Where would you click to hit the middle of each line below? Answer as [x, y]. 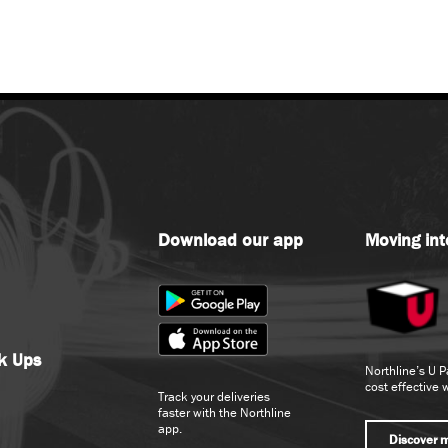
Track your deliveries [213, 396]
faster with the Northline [224, 412]
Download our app [230, 240]
